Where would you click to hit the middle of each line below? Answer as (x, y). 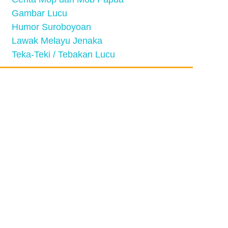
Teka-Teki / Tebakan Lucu (63, 54)
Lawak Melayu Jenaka (57, 41)
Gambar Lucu (39, 13)
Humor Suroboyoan (51, 27)
